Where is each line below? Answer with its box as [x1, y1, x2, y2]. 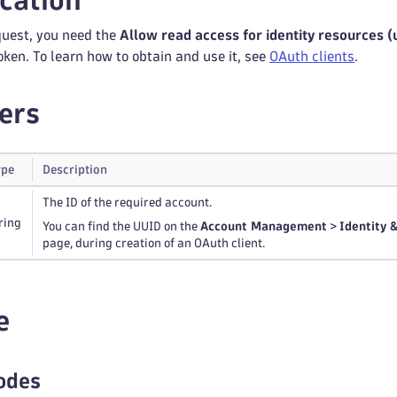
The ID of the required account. [43, 197, 212, 208]
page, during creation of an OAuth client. [43, 237, 265, 249]
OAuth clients [269, 50, 354, 63]
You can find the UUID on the [43, 221, 200, 232]
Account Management [200, 221, 327, 232]
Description [43, 164, 107, 175]
